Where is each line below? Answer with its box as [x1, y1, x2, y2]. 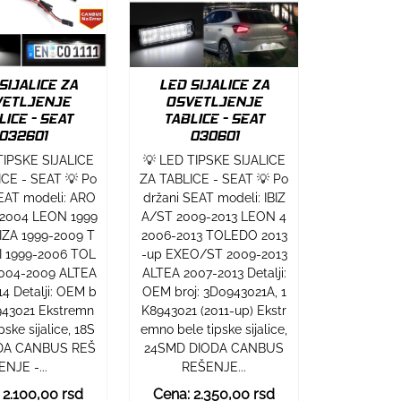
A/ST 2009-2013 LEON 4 [141, 209, 287, 224]
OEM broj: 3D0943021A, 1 [141, 284, 286, 299]
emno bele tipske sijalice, [141, 321, 288, 337]
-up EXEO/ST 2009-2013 [141, 246, 287, 261]
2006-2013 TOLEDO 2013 [141, 227, 287, 243]
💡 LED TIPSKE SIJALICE [142, 152, 286, 167]
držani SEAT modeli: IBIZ [142, 190, 286, 205]
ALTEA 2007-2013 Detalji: [141, 265, 286, 280]
